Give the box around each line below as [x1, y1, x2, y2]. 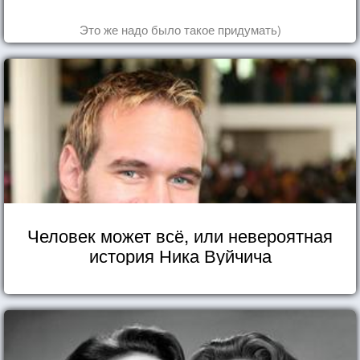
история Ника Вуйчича [88, 242, 272, 268]
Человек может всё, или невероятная [27, 222, 333, 247]
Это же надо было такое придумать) [79, 20, 281, 38]
